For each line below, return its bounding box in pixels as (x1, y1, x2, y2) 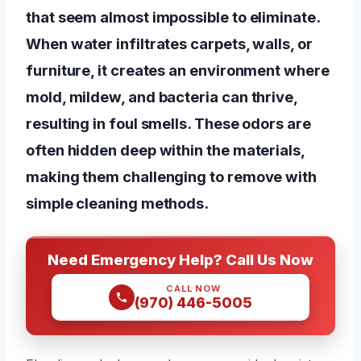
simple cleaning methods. (26, 193, 210, 212)
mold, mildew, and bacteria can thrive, (26, 87, 297, 106)
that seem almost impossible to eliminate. (26, 7, 320, 26)
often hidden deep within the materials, (26, 140, 305, 159)
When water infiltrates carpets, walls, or (26, 34, 313, 52)
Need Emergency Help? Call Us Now (48, 250, 313, 268)
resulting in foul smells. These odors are (26, 114, 311, 132)
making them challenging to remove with (26, 167, 317, 185)
